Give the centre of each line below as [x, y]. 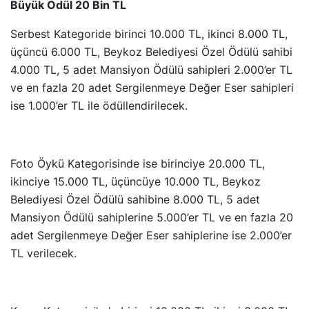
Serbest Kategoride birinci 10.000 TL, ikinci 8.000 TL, [149, 34]
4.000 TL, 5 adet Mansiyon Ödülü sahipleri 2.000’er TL [151, 70]
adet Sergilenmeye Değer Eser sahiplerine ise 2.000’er [151, 235]
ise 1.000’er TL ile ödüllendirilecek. [101, 106]
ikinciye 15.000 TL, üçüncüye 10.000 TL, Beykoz [136, 181]
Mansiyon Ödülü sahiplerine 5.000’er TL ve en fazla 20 [152, 217]
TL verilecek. [43, 253]
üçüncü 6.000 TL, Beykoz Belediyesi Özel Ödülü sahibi [151, 52]
